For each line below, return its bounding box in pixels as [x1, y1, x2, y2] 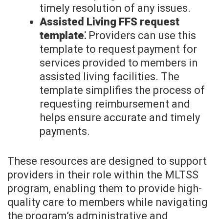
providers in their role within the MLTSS [7, 169, 198, 181]
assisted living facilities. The [40, 70, 179, 83]
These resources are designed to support [7, 155, 207, 168]
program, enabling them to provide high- [7, 182, 202, 195]
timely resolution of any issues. [40, 2, 191, 15]
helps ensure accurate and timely [40, 111, 200, 124]
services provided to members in [40, 57, 198, 69]
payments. [40, 125, 90, 138]
